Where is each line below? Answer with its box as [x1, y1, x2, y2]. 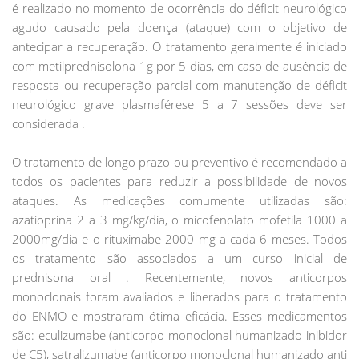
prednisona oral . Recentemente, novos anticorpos [12, 269, 347, 285]
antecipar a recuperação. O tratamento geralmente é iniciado [12, 38, 347, 54]
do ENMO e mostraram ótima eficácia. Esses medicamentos [12, 308, 347, 324]
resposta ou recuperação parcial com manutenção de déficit [12, 77, 347, 93]
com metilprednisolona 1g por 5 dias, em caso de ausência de [12, 58, 347, 74]
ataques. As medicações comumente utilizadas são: [12, 192, 347, 208]
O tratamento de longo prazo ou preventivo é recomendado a [12, 154, 347, 170]
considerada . [12, 115, 85, 131]
